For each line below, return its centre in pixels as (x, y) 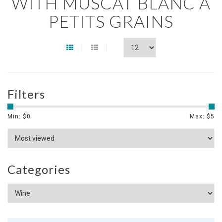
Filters (26, 94)
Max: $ (200, 116)
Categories (39, 169)
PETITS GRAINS (111, 21)
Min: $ (17, 116)
